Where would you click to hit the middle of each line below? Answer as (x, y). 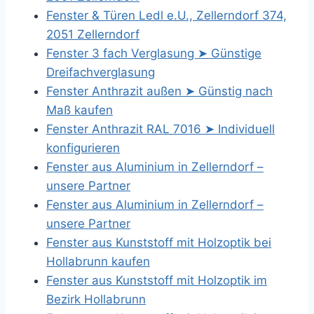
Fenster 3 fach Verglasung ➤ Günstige (154, 53)
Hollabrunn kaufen (98, 261)
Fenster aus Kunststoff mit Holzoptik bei (159, 243)
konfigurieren (83, 148)
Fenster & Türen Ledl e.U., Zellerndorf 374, (166, 15)
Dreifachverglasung (101, 72)
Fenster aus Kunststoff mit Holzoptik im (157, 280)
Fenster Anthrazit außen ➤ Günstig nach (159, 91)
